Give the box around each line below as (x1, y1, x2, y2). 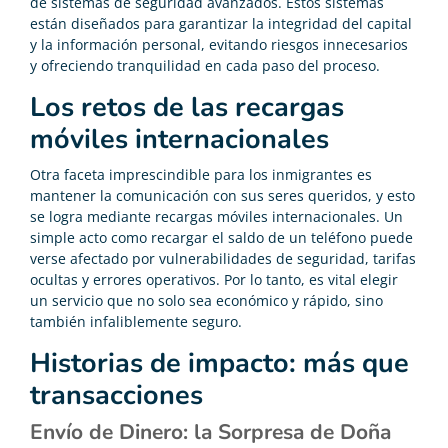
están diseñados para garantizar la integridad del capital (30, 13, 412, 33)
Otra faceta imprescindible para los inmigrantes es (30, 164, 372, 184)
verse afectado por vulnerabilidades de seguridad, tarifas (30, 248, 416, 268)
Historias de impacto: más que (30, 344, 409, 382)
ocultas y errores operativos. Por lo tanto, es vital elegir (30, 269, 398, 289)
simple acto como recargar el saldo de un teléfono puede (30, 227, 413, 247)
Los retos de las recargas (30, 88, 344, 126)
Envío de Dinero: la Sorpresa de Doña (30, 417, 391, 446)
